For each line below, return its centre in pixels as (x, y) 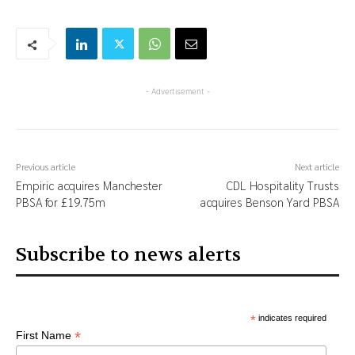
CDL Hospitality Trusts (282, 185)
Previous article (46, 167)
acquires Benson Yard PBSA (269, 202)
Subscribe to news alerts (128, 255)
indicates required (291, 318)
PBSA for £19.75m (61, 202)
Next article (317, 167)
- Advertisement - (177, 92)
